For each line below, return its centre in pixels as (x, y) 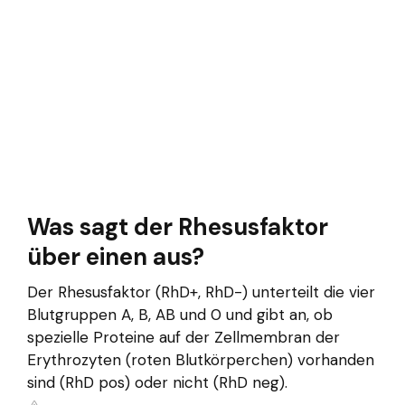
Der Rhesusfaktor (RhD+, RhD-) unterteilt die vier (201, 292)
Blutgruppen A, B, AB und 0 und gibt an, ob (180, 315)
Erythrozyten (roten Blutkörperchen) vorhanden (201, 360)
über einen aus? (116, 257)
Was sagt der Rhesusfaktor (178, 227)
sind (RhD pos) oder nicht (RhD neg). (157, 383)
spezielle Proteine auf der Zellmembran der (184, 338)
